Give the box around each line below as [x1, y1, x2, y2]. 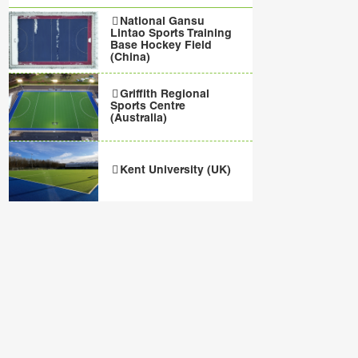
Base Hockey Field [110, 41, 213, 52]
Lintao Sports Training [110, 29, 233, 40]
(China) [110, 53, 151, 64]
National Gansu [120, 17, 205, 28]
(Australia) [110, 113, 168, 125]
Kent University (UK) [120, 165, 232, 177]
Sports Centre [110, 101, 186, 113]
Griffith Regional [120, 89, 210, 101]
